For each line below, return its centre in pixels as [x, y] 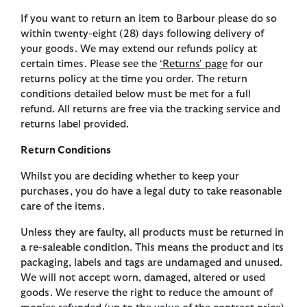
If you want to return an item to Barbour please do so [149, 19]
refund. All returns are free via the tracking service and [150, 110]
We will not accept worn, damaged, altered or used [143, 278]
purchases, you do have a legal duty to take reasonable [151, 192]
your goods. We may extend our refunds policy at [139, 49]
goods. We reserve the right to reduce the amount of [147, 293]
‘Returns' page [194, 64]
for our [245, 64]
